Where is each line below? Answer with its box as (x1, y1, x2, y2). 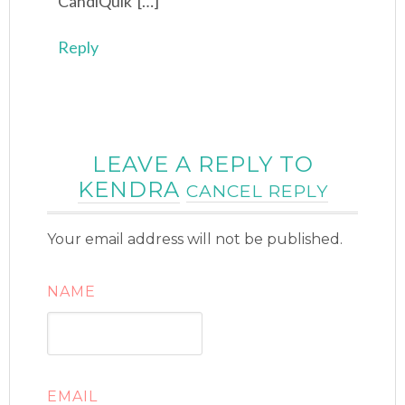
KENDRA (77, 176, 180, 203)
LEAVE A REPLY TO (91, 151, 314, 178)
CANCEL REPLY (185, 180, 328, 202)
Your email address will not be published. (47, 231, 344, 249)
